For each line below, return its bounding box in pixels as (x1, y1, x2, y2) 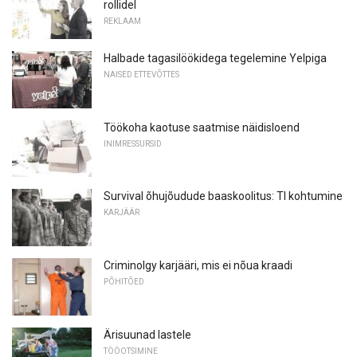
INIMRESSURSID (104, 139, 162, 148)
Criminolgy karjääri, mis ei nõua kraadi (104, 259, 292, 273)
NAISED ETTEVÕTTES (104, 70, 179, 80)
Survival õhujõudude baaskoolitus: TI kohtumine (104, 190, 343, 203)
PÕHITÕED (104, 277, 144, 287)
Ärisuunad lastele (104, 328, 191, 341)
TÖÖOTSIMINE (104, 346, 158, 355)
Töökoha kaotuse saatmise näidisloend (104, 120, 300, 134)
